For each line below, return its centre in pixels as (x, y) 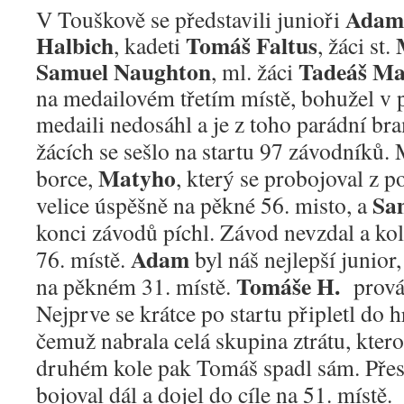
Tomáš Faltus (252, 45)
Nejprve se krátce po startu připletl (198, 313)
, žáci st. (357, 45)
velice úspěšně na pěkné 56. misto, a (204, 205)
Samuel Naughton (124, 71)
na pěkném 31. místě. (136, 286)
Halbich (75, 45)
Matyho (137, 178)
